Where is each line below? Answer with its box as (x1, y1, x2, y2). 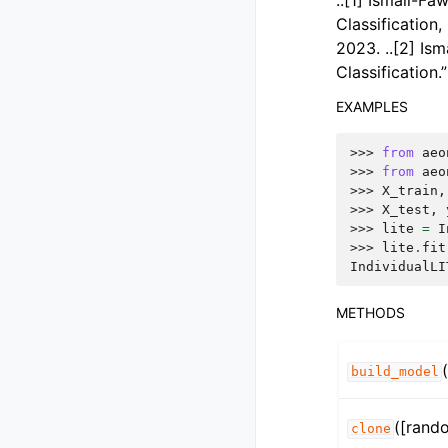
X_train (382, 183, 438, 199)
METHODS (336, 304, 405, 322)
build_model (350, 364, 439, 380)
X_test (382, 202, 430, 218)
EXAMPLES (336, 98, 408, 116)
